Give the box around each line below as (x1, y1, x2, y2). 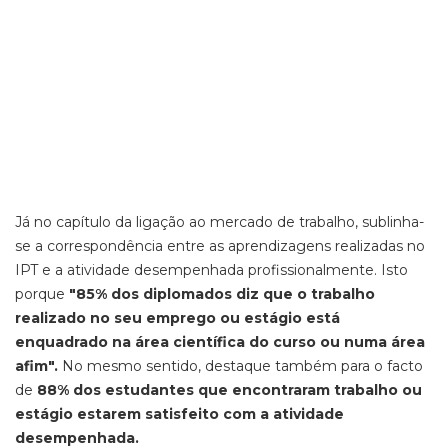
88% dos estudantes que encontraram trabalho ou (37, 381, 422, 399)
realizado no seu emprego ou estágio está (15, 309, 340, 327)
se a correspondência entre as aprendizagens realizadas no (15, 237, 425, 255)
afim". (15, 357, 62, 375)
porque (15, 285, 65, 303)
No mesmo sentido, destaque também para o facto (62, 357, 423, 375)
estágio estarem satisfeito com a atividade (15, 405, 344, 423)
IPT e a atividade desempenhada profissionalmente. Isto (15, 261, 408, 279)
